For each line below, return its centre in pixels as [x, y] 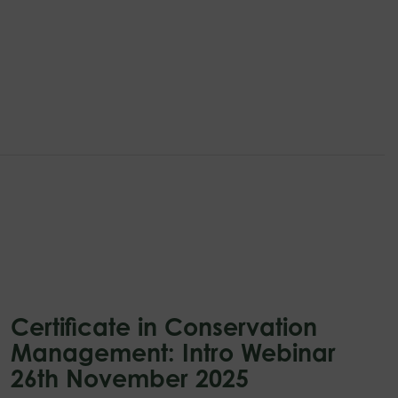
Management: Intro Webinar [173, 352]
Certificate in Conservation [164, 326]
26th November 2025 [130, 378]
